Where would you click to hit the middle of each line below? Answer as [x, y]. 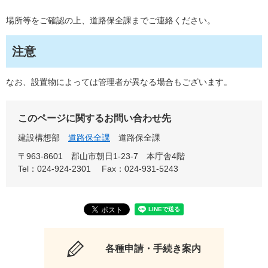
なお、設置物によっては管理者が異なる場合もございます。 [119, 82]
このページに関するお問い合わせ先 [95, 118]
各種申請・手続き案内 [153, 249]
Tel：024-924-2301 [54, 169]
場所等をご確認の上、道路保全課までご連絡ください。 [111, 21]
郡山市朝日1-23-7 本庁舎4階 [128, 156]
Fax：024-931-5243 [140, 169]
